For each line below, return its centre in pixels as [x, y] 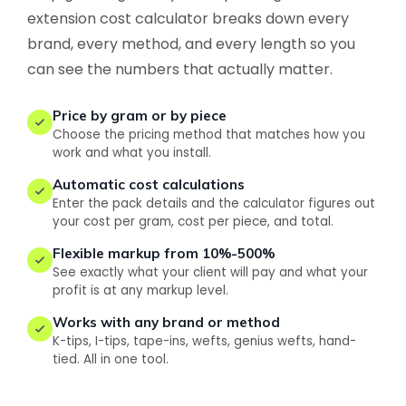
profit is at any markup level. [140, 290]
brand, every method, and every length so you [191, 44]
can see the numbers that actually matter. [180, 69]
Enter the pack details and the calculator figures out [214, 203]
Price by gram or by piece [140, 116]
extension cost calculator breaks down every [188, 19]
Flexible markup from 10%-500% [164, 253]
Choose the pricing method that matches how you [209, 135]
